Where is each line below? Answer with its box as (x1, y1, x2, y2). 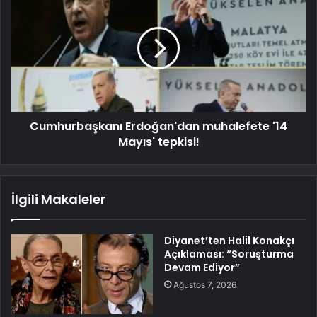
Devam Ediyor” (164, 260, 240, 275)
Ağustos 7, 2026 (173, 279, 236, 290)
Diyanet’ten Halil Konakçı (164, 233, 294, 248)
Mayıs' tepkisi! (117, 133, 200, 150)
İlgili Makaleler (11, 190, 105, 208)
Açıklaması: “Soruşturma (164, 246, 294, 261)
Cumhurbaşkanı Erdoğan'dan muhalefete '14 (30, 117, 287, 134)
